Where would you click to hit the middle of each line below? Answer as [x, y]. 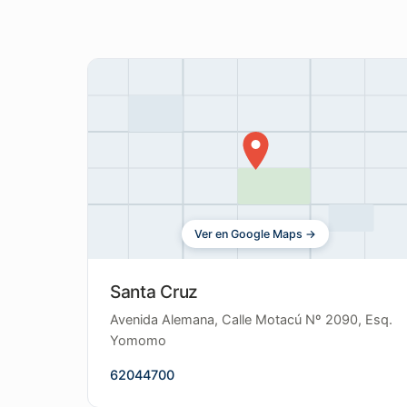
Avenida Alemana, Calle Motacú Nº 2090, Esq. [251, 320]
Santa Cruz [154, 292]
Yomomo [138, 341]
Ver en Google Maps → [256, 234]
